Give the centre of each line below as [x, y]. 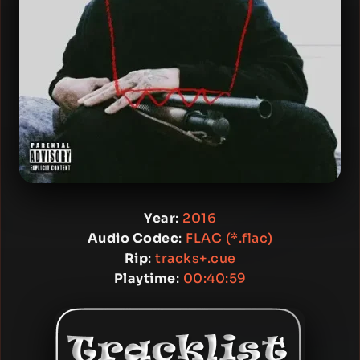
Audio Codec [133, 238]
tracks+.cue [196, 258]
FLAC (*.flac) [229, 238]
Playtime [145, 278]
